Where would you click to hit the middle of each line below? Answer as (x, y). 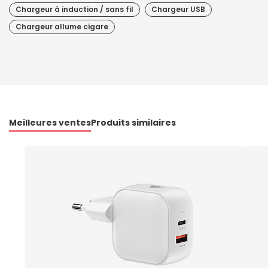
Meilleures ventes (50, 123)
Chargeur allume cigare (62, 27)
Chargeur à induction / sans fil (74, 10)
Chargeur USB (178, 10)
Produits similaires (133, 123)
